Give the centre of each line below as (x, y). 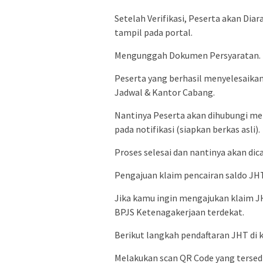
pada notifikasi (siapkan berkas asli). (187, 129)
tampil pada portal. (154, 33)
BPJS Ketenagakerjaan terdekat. (179, 212)
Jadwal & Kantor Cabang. (165, 92)
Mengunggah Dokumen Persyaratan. (188, 55)
